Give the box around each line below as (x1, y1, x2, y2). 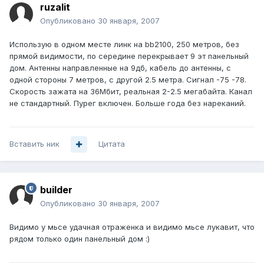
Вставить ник (9, 139, 60, 149)
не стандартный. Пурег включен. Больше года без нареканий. (9, 98, 246, 108)
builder (40, 184, 72, 196)
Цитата (98, 139, 125, 149)
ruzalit (40, 1, 70, 14)
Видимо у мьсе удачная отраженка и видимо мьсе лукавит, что (9, 222, 255, 232)
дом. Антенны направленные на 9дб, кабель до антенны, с (9, 63, 231, 73)
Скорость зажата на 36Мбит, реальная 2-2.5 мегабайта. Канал (9, 87, 252, 97)
